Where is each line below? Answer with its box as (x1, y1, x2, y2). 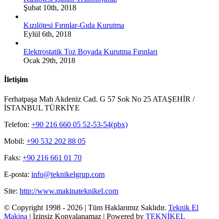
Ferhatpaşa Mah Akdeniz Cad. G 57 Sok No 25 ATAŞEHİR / (4, 94, 195, 103)
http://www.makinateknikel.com (20, 186, 118, 195)
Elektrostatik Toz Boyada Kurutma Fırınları (23, 47, 157, 56)
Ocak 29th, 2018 (23, 56, 75, 65)
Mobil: (4, 136, 26, 145)
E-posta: (4, 170, 31, 178)
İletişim (4, 75, 28, 84)
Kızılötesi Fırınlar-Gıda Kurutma (23, 21, 124, 30)
